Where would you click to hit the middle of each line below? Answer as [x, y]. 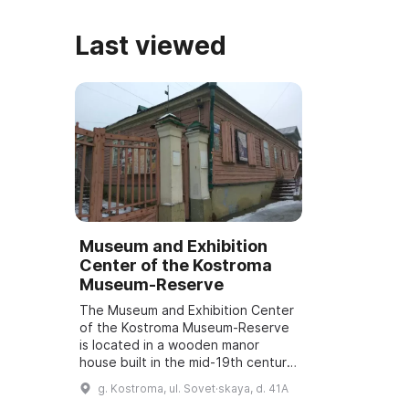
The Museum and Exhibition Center [187, 309]
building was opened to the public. [186, 396]
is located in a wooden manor [169, 344]
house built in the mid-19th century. [189, 362]
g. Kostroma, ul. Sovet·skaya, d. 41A [193, 388]
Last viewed [151, 46]
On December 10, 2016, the [164, 379]
